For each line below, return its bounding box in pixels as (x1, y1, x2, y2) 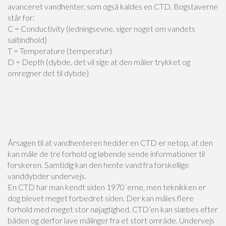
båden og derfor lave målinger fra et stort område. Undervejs (8, 215, 214, 225)
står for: (8, 13, 35, 22)
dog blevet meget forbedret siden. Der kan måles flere (8, 193, 194, 203)
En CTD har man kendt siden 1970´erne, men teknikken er (8, 182, 206, 192)
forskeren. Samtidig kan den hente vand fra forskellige (8, 160, 189, 169)
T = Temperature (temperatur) (8, 46, 112, 55)
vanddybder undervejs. (8, 171, 86, 181)
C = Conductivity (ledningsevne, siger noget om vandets (8, 24, 195, 33)
